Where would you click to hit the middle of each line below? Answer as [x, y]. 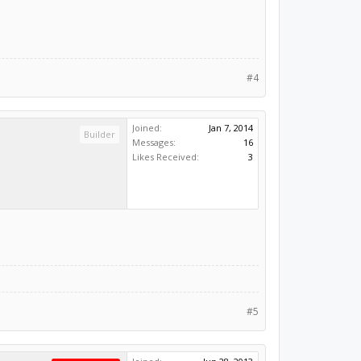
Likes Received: [166, 157]
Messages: [154, 143]
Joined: [147, 128]
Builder [100, 135]
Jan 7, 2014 [231, 128]
